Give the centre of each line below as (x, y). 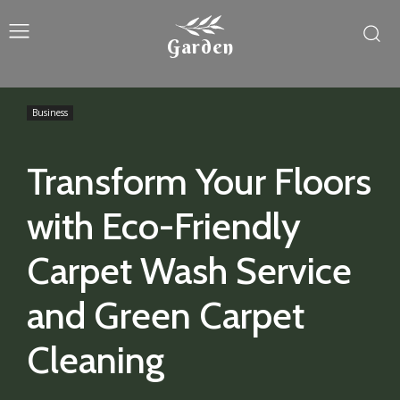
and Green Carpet (166, 315)
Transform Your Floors (199, 181)
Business (50, 112)
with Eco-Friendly (164, 226)
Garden (200, 46)
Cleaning (96, 360)
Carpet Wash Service (189, 271)
